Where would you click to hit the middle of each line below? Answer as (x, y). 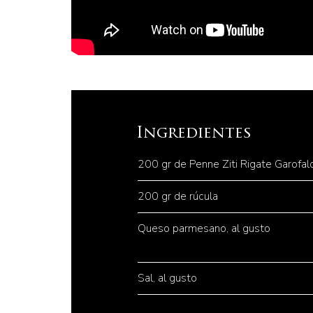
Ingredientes (194, 134)
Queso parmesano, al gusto (204, 228)
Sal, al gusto (167, 278)
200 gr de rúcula (178, 196)
